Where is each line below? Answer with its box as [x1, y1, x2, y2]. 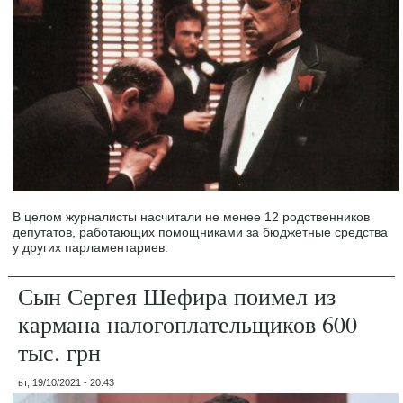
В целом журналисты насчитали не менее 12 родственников [13, 210, 371, 225]
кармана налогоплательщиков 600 [18, 309, 358, 340]
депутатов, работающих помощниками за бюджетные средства [13, 225, 389, 240]
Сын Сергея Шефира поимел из [18, 281, 336, 312]
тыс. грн [18, 336, 102, 368]
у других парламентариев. [13, 240, 169, 255]
